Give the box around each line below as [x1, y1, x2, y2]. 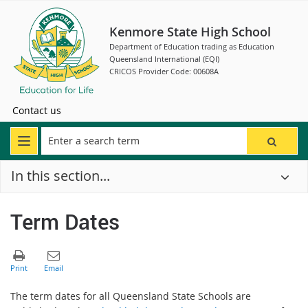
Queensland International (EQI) [109, 54, 219, 64]
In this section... [11, 166, 110, 185]
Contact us [12, 104, 61, 117]
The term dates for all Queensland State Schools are [10, 289, 251, 302]
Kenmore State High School [109, 23, 271, 40]
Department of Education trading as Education [109, 41, 274, 52]
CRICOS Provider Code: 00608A [109, 66, 219, 76]
